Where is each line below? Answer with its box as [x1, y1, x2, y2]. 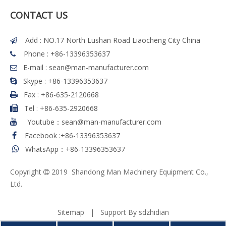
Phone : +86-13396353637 [24, 49, 110, 59]
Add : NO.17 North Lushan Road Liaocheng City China [25, 35, 200, 45]
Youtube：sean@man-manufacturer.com [17, 117, 161, 127]
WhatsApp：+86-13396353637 [25, 144, 125, 154]
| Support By [84, 207, 139, 217]
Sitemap [57, 207, 84, 217]
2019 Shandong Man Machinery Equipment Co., [49, 167, 208, 177]
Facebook [25, 131, 57, 140]
